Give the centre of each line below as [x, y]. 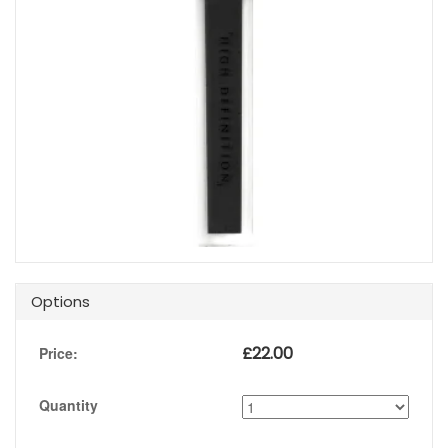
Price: [58, 353]
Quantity [68, 405]
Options [60, 302]
